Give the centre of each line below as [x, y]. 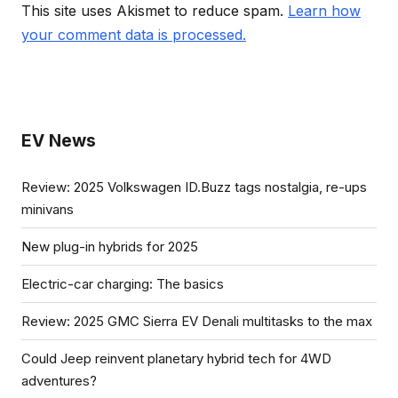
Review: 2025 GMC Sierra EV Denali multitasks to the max [197, 322]
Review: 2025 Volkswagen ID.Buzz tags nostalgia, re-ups [194, 187]
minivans [48, 210]
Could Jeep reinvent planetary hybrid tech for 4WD [176, 359]
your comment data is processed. [134, 34]
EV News [59, 141]
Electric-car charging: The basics [123, 284]
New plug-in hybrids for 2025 [110, 247]
